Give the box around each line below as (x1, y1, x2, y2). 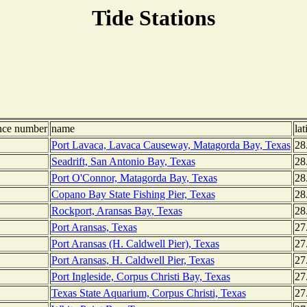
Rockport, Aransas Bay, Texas (51, 205, 182, 217)
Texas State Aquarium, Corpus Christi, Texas (51, 287, 246, 299)
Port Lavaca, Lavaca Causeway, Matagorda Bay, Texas (51, 139, 291, 151)
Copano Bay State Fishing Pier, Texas (51, 188, 215, 201)
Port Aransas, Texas (51, 221, 137, 234)
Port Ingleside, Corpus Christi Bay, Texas (51, 271, 230, 283)
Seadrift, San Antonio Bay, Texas (51, 156, 195, 168)
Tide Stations (92, 5, 215, 30)
